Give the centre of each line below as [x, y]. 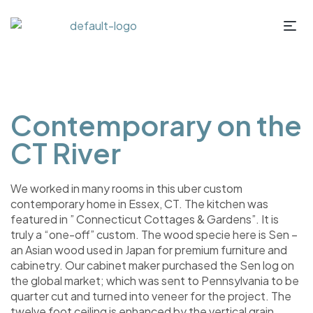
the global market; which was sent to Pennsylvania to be [155, 281]
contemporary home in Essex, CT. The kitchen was [139, 204]
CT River [66, 153]
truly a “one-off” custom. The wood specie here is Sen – [154, 234]
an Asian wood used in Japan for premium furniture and [149, 250]
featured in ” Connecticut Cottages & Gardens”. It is [145, 219]
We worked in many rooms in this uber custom [126, 188]
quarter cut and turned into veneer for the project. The [151, 296]
